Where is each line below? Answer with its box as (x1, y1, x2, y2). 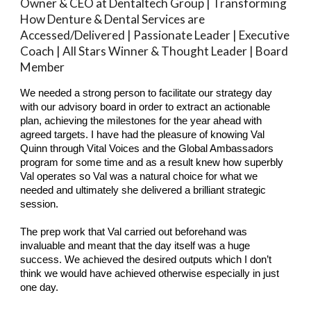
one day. (20, 282, 59, 293)
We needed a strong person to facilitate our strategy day (20, 87, 273, 99)
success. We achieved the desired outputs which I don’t (20, 254, 272, 265)
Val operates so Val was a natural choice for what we (20, 171, 258, 182)
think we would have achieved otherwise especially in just (20, 268, 280, 279)
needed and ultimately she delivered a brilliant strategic (20, 185, 267, 196)
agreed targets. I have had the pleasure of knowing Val (20, 129, 265, 140)
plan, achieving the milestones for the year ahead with (20, 115, 262, 126)
